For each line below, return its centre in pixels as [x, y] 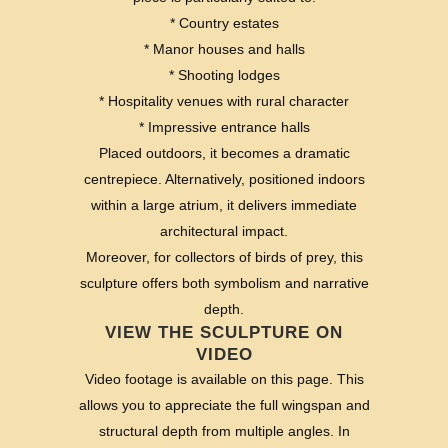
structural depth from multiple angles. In [224, 430]
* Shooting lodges [224, 74]
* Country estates [224, 22]
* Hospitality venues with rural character [224, 100]
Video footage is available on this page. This [224, 378]
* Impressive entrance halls [224, 126]
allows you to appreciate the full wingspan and [224, 404]
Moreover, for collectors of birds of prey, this [224, 256]
